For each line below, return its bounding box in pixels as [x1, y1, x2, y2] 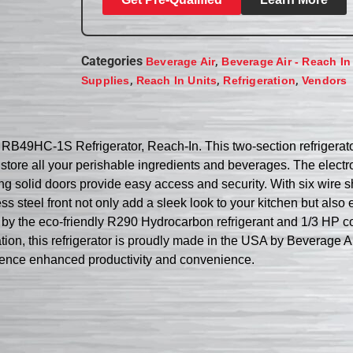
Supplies [81, 73, 130, 87]
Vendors [302, 73, 347, 87]
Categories [81, 53, 143, 69]
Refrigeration [223, 73, 296, 87]
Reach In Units [136, 73, 217, 87]
